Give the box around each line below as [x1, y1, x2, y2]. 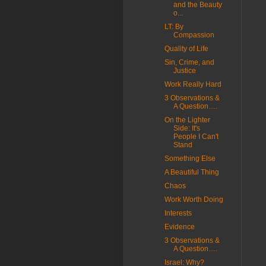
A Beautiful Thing [164, 168, 219, 176]
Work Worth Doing [164, 195, 223, 204]
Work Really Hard [164, 80, 221, 88]
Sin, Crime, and [164, 58, 214, 66]
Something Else [164, 154, 216, 163]
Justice [173, 66, 196, 75]
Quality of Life [164, 45, 208, 53]
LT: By [164, 23, 183, 31]
